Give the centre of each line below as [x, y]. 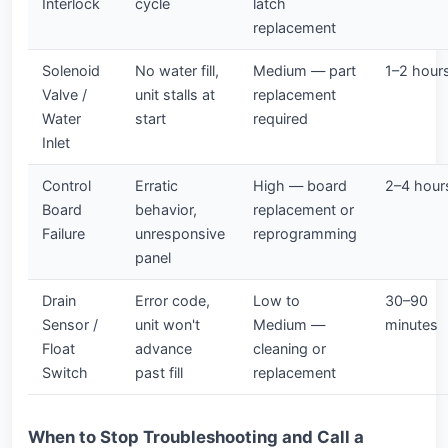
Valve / [64, 94]
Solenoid [71, 70]
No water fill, [177, 70]
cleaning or [289, 348]
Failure [63, 233]
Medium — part [304, 70]
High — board [300, 185]
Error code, [172, 300]
